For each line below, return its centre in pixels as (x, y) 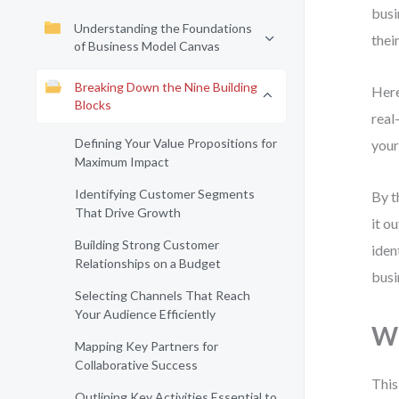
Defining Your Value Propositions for (176, 143)
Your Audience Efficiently (145, 314)
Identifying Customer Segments (165, 194)
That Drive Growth (128, 212)
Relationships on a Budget (148, 263)
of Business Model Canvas (147, 46)
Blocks (93, 105)
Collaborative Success (136, 365)
